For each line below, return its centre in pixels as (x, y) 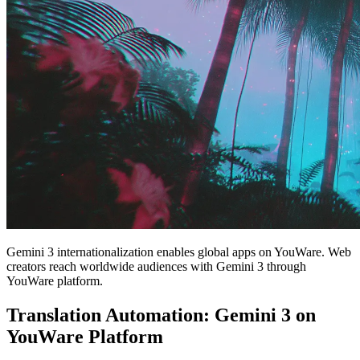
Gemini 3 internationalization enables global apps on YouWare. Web (179, 252)
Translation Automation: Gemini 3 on (161, 315)
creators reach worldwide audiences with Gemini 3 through (156, 266)
